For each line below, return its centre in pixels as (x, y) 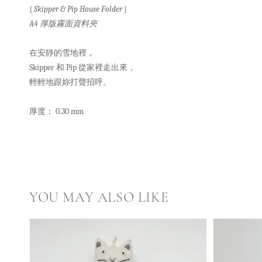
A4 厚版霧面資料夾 (64, 24)
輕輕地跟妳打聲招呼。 (70, 82)
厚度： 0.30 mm (57, 112)
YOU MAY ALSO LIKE (99, 198)
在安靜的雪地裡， (62, 53)
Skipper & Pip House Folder (78, 9)
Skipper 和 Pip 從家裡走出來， (82, 68)
